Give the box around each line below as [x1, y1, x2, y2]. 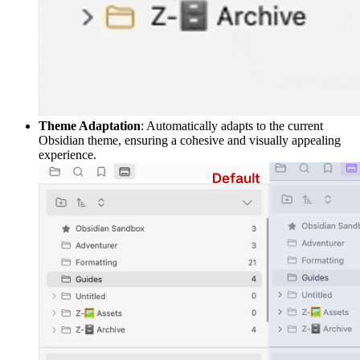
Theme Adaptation [39, 118, 141, 133]
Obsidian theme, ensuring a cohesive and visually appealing [39, 133, 341, 147]
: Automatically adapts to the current [141, 118, 323, 133]
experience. [39, 147, 96, 162]
